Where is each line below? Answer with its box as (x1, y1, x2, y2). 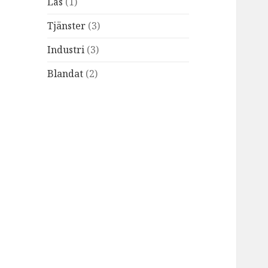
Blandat (47, 67, 84, 81)
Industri (47, 43, 85, 57)
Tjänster (47, 19, 86, 33)
